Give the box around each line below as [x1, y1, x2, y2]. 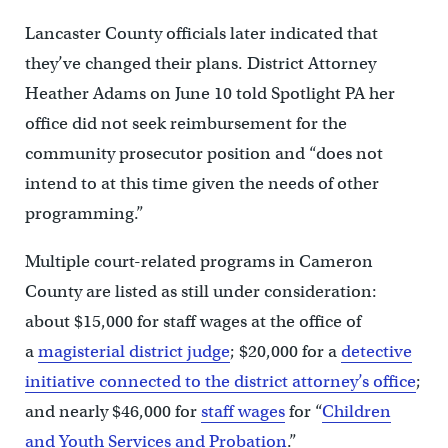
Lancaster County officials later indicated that [24, 23, 378, 45]
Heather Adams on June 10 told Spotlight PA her [24, 83, 395, 105]
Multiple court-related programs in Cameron [24, 251, 373, 273]
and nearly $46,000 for [24, 401, 201, 423]
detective [340, 341, 412, 363]
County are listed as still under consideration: [24, 281, 377, 303]
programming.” [24, 203, 144, 225]
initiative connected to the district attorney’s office [24, 371, 416, 393]
